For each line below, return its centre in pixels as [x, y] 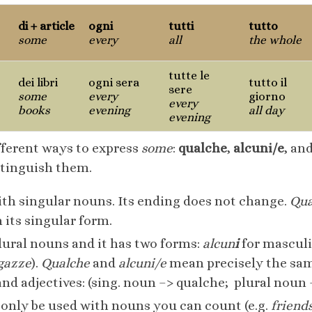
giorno [267, 96]
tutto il [268, 83]
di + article [46, 26]
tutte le [189, 76]
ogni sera [114, 83]
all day [266, 110]
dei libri [38, 83]
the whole [275, 40]
